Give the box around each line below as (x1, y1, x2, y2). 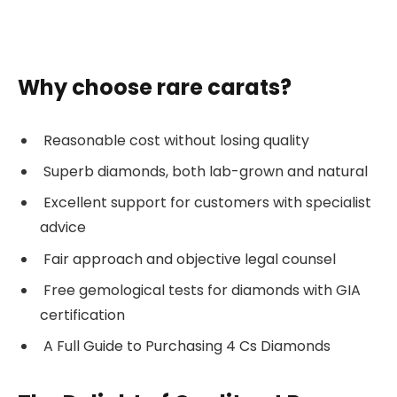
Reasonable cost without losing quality (40, 130, 309, 152)
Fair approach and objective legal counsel (40, 248, 336, 269)
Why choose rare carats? (18, 72, 292, 102)
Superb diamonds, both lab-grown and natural (40, 161, 368, 183)
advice (40, 217, 86, 238)
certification (40, 304, 125, 325)
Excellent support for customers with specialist (40, 192, 371, 214)
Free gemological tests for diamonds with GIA (40, 279, 361, 300)
